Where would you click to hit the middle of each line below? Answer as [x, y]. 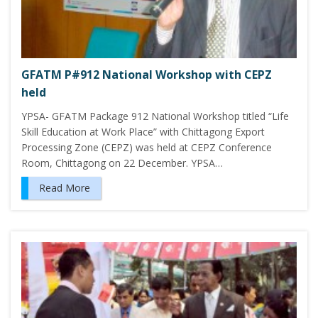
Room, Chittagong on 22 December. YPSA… [122, 163]
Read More [65, 188]
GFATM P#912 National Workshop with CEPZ [147, 75]
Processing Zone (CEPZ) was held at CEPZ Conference [147, 148]
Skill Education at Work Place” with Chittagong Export [143, 132]
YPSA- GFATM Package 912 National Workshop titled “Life [155, 116]
